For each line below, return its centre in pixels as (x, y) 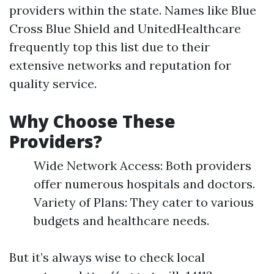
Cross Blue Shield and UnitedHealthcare (125, 28)
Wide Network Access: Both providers (143, 165)
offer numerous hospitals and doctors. (144, 184)
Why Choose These (92, 121)
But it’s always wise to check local (107, 257)
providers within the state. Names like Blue (133, 10)
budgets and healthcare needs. (121, 220)
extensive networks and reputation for (120, 65)
